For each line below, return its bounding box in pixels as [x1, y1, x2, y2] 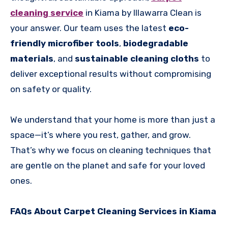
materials [10, 53, 53, 64]
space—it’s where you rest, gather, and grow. [10, 130, 191, 140]
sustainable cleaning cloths [75, 53, 199, 64]
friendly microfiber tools [10, 38, 119, 49]
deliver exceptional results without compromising [10, 69, 211, 79]
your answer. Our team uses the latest [10, 23, 168, 34]
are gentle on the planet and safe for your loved [10, 160, 205, 171]
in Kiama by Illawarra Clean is [85, 8, 202, 18]
